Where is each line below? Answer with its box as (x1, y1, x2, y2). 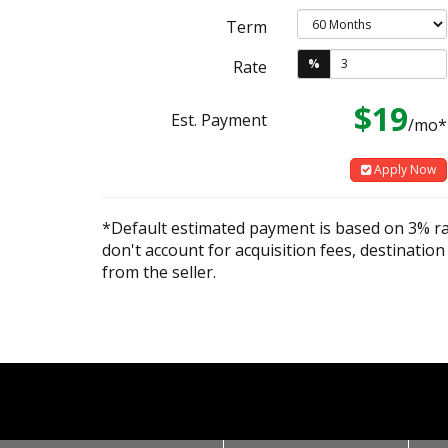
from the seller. (102, 260, 216, 283)
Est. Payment (171, 108, 267, 131)
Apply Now (371, 160, 436, 178)
